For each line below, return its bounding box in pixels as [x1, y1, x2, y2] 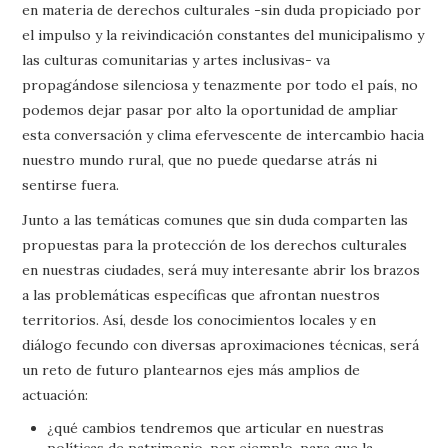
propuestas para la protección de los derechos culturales [22, 236, 408, 254]
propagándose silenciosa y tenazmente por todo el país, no [22, 76, 419, 94]
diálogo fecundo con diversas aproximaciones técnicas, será [22, 336, 420, 354]
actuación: [22, 386, 89, 404]
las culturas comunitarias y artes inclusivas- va [22, 51, 331, 69]
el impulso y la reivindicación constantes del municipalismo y [22, 26, 425, 44]
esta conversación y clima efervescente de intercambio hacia [22, 126, 425, 144]
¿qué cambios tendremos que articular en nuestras [47, 419, 385, 437]
